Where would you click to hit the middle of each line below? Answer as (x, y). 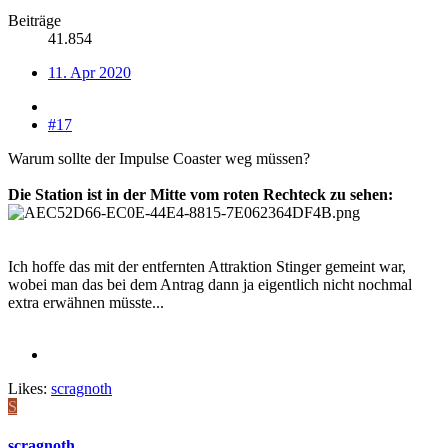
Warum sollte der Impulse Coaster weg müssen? (159, 159)
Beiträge (34, 21)
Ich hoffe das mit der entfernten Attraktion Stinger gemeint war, (207, 267)
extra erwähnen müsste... (86, 303)
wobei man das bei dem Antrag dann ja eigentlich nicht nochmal (210, 285)
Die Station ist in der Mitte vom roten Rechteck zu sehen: (200, 195)
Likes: (27, 389)
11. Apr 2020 (89, 73)
